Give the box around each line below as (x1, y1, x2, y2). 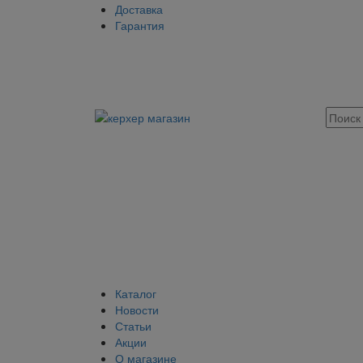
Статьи (115, 318, 152, 335)
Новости (115, 301, 159, 318)
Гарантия (115, 17, 164, 33)
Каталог (115, 285, 156, 302)
